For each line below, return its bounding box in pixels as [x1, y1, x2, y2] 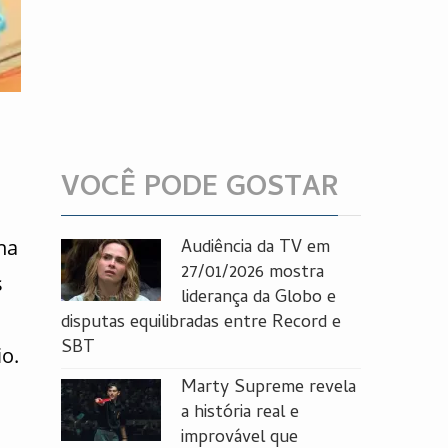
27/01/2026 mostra [181, 259, 324, 288]
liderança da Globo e [181, 284, 336, 313]
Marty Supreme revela [181, 374, 356, 403]
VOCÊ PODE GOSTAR [61, 167, 338, 213]
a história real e [181, 399, 299, 428]
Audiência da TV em [181, 234, 330, 263]
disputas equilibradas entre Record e [61, 309, 341, 338]
